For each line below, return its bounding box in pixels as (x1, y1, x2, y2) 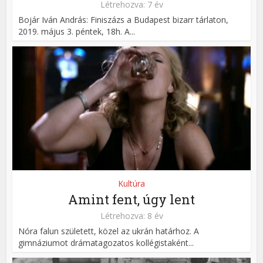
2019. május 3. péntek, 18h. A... (18, 25, 136, 37)
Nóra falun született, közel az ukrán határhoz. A (18, 225, 200, 237)
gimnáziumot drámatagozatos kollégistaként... (18, 237, 194, 248)
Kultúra (118, 177, 145, 189)
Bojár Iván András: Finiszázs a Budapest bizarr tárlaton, (18, 14, 229, 25)
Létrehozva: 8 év (100, 210, 163, 221)
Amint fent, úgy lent (68, 190, 195, 208)
